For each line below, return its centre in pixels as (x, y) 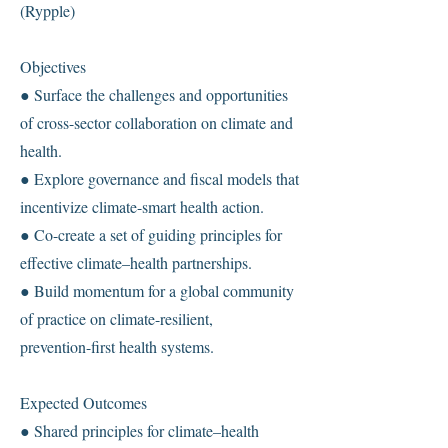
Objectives (53, 66)
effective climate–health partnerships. (136, 262)
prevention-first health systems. (117, 346)
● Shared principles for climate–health (139, 430)
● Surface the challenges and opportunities (154, 94)
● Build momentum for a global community (157, 290)
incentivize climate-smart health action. (142, 206)
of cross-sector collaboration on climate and (156, 122)
